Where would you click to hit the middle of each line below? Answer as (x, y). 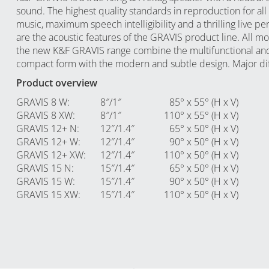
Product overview (56, 83)
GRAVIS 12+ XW (50, 155)
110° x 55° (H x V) (201, 115)
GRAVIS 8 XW (44, 115)
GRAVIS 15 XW (47, 194)
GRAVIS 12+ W (47, 141)
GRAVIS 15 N (44, 168)
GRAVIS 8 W (41, 102)
